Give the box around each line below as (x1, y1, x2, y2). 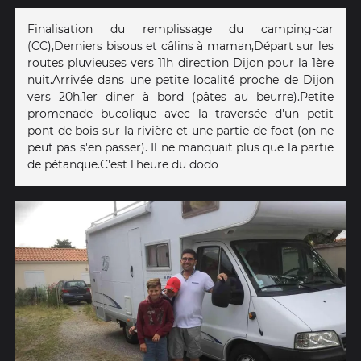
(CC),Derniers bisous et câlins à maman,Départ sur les (27, 39, 334, 54)
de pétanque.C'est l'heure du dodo (27, 157, 218, 172)
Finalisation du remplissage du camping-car (27, 22, 334, 37)
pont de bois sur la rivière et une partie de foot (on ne (27, 123, 334, 139)
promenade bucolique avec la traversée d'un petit (27, 106, 334, 122)
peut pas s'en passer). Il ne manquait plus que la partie (27, 140, 334, 156)
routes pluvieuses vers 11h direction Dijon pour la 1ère (27, 56, 334, 71)
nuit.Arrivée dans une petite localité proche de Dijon (27, 73, 334, 88)
